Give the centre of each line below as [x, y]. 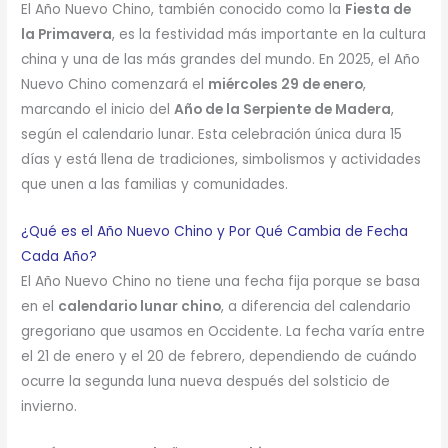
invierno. [49, 406]
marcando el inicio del [98, 109]
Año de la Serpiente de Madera [283, 109]
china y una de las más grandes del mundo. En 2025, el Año [221, 59]
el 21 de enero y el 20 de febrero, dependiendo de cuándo [219, 356]
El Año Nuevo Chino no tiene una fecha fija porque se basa [221, 281]
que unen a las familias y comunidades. [155, 184]
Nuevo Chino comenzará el [115, 84]
